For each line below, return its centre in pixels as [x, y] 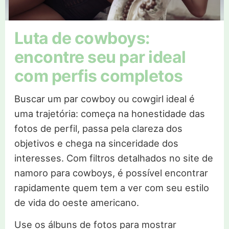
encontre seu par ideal [100, 57]
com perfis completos [98, 76]
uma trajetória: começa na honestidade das [109, 114]
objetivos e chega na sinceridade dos [96, 143]
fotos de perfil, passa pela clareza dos [98, 129]
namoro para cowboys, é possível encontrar [111, 173]
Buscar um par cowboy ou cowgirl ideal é [104, 99]
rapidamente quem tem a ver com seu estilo [111, 188]
